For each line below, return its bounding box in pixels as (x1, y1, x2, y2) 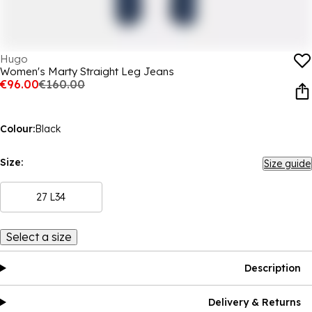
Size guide (264, 157, 311, 170)
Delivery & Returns (208, 296, 301, 309)
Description (244, 262, 301, 274)
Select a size (6, 230, 72, 244)
